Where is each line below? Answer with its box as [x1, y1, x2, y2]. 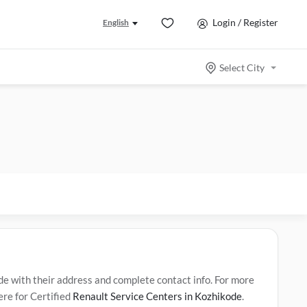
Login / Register [212, 16, 278, 28]
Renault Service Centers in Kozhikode [73, 290, 242, 302]
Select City [219, 62, 265, 74]
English [102, 17, 129, 27]
